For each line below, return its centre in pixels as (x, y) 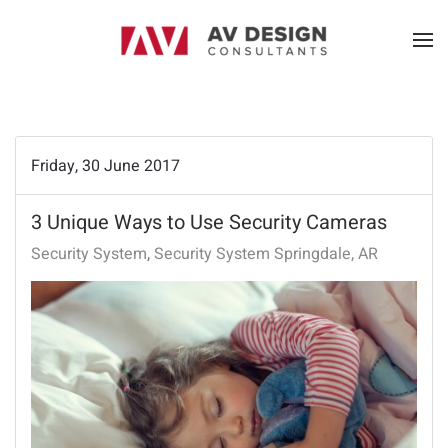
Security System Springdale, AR (266, 254)
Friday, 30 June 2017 (105, 165)
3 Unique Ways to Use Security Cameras (209, 222)
